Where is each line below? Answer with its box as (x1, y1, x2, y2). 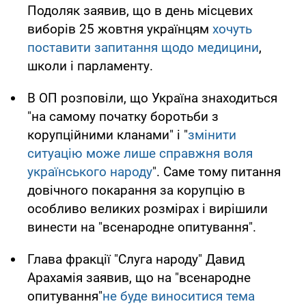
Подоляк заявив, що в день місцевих (27, 2, 253, 18)
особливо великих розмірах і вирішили (27, 200, 268, 217)
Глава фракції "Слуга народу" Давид (27, 251, 245, 267)
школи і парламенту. (27, 57, 153, 74)
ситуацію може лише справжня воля (27, 145, 253, 161)
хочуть (212, 20, 252, 37)
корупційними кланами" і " (27, 126, 188, 143)
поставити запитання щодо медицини (27, 39, 259, 55)
